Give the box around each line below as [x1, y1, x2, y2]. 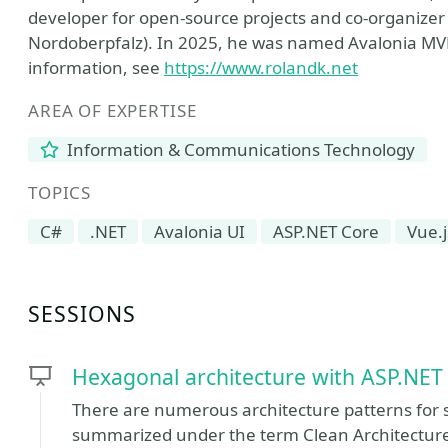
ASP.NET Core [273, 220, 379, 243]
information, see [28, 56, 164, 79]
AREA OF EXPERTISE [28, 99, 197, 122]
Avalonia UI [154, 220, 245, 243]
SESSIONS [28, 299, 137, 328]
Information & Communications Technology [63, 138, 416, 161]
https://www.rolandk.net [164, 56, 358, 79]
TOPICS [28, 181, 92, 204]
